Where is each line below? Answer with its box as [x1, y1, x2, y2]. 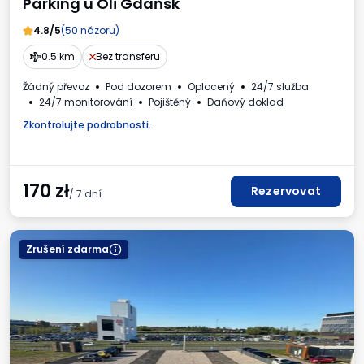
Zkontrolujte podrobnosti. [23, 118, 151, 132]
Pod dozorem [106, 80, 171, 94]
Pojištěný [149, 95, 191, 110]
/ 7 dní [69, 187, 102, 201]
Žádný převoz [23, 80, 89, 94]
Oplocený [188, 80, 235, 94]
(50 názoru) [60, 24, 119, 38]
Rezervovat [251, 183, 321, 200]
